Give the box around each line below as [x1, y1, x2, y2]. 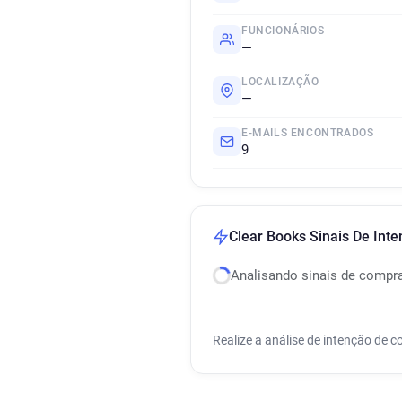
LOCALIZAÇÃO [241, 75, 319, 88]
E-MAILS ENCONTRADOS [241, 127, 374, 139]
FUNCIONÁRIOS [241, 24, 325, 37]
